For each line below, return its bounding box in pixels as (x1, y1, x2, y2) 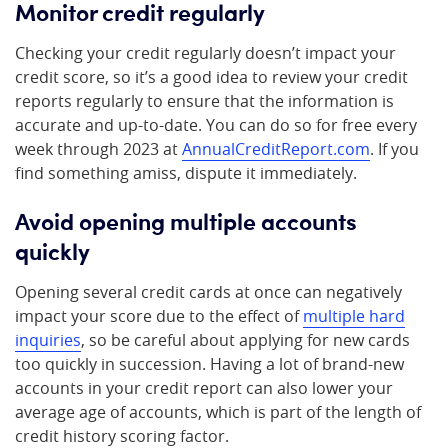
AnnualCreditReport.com (182, 138, 370, 160)
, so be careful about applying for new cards (81, 329, 410, 351)
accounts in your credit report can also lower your (15, 377, 393, 399)
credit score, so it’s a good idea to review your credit (15, 66, 408, 88)
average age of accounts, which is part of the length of (15, 401, 421, 423)
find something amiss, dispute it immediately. (15, 162, 357, 184)
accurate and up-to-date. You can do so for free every (15, 114, 417, 136)
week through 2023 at (15, 138, 182, 160)
